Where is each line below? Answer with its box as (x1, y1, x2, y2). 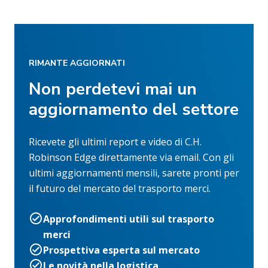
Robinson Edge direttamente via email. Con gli (29, 150, 234, 164)
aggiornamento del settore (29, 98, 239, 121)
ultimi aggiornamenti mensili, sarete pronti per (29, 166, 239, 179)
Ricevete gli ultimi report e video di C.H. (29, 135, 202, 148)
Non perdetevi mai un (29, 77, 197, 100)
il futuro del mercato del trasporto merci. (29, 181, 211, 195)
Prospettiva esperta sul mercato (43, 243, 200, 257)
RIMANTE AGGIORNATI (29, 57, 125, 69)
